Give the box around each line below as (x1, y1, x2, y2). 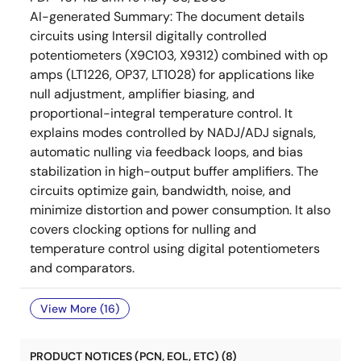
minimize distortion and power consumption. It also (30, 201, 330, 218)
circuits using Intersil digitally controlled (30, 27, 267, 44)
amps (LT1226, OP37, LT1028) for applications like (30, 66, 314, 83)
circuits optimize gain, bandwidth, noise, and (30, 182, 291, 199)
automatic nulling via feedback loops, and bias (30, 143, 303, 160)
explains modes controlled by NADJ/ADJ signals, (30, 124, 316, 141)
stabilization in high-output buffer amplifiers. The (30, 163, 318, 180)
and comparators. (30, 259, 135, 276)
